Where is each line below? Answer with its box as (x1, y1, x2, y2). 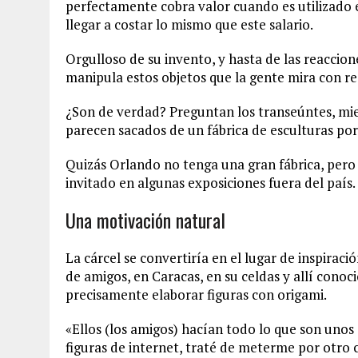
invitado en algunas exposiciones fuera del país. (66, 173, 356, 192)
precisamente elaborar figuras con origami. (66, 285, 327, 304)
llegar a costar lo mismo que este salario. (66, 15, 313, 34)
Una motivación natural (66, 205, 225, 234)
